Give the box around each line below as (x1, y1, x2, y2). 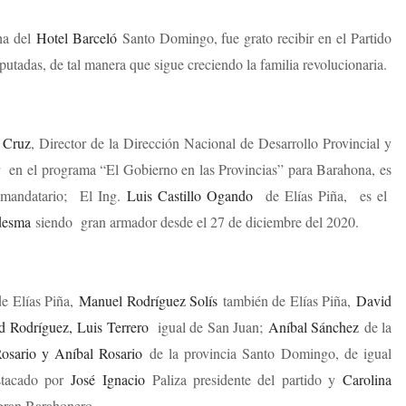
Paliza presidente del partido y (144, 370, 343, 389)
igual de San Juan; (148, 317, 268, 336)
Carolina (343, 370, 391, 389)
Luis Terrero (77, 317, 149, 336)
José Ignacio (71, 370, 145, 389)
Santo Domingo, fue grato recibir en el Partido (116, 28, 392, 47)
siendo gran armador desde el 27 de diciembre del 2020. (31, 212, 359, 231)
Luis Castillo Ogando (127, 186, 254, 205)
